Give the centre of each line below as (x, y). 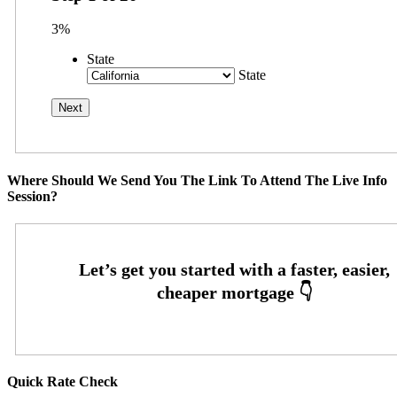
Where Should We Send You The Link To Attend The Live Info (197, 180)
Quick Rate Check (62, 382)
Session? (32, 196)
